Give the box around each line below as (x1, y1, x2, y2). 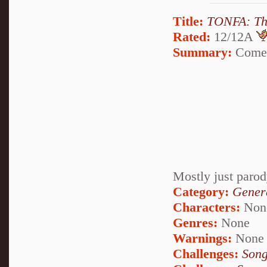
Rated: (173, 29, 210, 44)
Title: (173, 13, 203, 29)
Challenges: (173, 246, 242, 261)
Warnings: (173, 230, 235, 246)
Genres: (173, 215, 221, 230)
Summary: (173, 44, 232, 60)
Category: (173, 184, 229, 199)
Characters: (173, 199, 240, 215)
